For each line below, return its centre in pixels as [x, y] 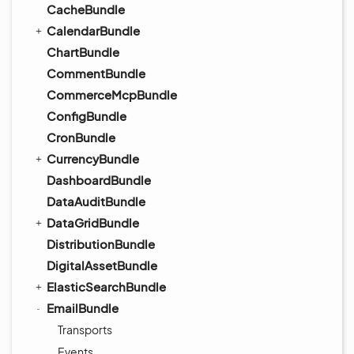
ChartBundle [83, 52]
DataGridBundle [93, 222]
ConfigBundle [87, 116]
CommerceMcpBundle [112, 94]
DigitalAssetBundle [102, 265]
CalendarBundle [93, 30]
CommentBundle [96, 73]
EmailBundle [83, 308]
